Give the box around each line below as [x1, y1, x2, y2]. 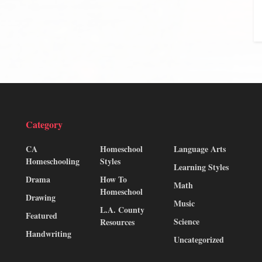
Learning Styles [174, 161, 229, 174]
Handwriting [26, 227, 71, 240]
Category [26, 118, 63, 132]
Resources [99, 216, 135, 229]
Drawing [26, 191, 56, 204]
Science [174, 215, 200, 228]
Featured [26, 209, 57, 222]
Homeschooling [26, 155, 80, 168]
